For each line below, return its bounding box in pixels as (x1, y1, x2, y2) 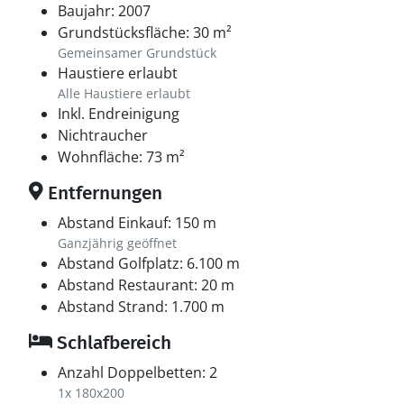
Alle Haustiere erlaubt (58, 85, 190, 102)
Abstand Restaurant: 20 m (58, 275, 234, 295)
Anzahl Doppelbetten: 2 (58, 363, 217, 382)
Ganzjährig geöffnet (58, 234, 177, 252)
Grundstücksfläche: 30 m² (58, 23, 232, 42)
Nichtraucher (58, 125, 148, 145)
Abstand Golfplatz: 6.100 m (58, 253, 240, 273)
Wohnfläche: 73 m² (58, 147, 185, 167)
